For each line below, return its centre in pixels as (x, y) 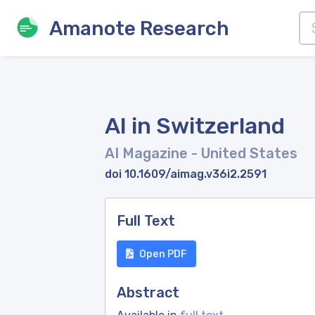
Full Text (146, 221)
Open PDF (163, 254)
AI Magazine (148, 153)
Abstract (148, 292)
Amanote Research (139, 28)
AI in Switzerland (195, 126)
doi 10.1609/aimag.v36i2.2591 (186, 174)
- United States (244, 153)
